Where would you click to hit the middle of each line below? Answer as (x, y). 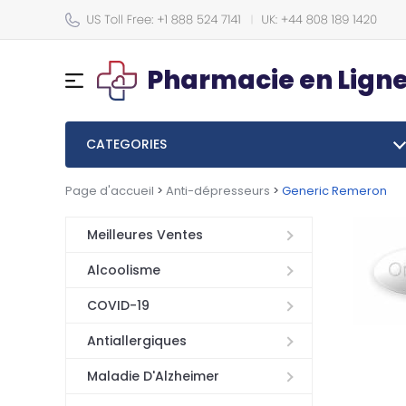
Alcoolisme (123, 271)
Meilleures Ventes (145, 235)
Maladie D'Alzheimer (153, 377)
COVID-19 (118, 306)
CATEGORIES (126, 144)
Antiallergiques (136, 341)
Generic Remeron (334, 190)
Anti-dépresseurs (218, 190)
